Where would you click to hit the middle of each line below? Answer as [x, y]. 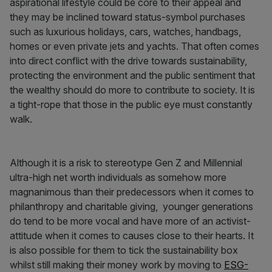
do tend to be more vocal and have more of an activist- [130, 221]
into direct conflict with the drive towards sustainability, [128, 61]
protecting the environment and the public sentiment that [132, 76]
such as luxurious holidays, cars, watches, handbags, [125, 32]
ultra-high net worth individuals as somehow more [118, 178]
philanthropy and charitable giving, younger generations [131, 207]
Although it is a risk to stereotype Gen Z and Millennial [126, 163]
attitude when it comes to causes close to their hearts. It [132, 236]
